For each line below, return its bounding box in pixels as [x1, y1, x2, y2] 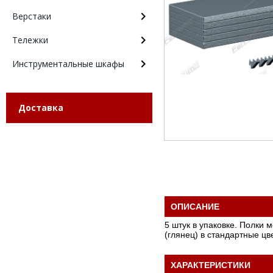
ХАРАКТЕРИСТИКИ [171, 260, 250, 270]
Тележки [12, 34, 48, 46]
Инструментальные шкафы [12, 57, 124, 69]
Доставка [18, 101, 63, 113]
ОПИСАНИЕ [171, 201, 219, 211]
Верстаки [12, 10, 51, 22]
